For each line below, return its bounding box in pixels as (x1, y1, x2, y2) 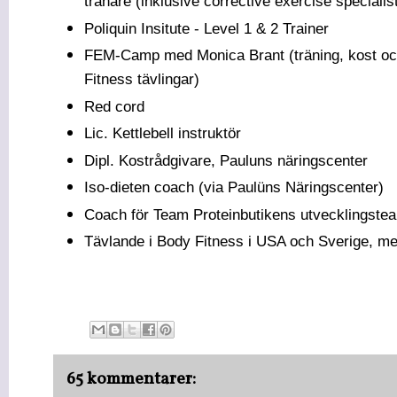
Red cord (84, 97, 144, 115)
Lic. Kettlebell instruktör (84, 125, 241, 142)
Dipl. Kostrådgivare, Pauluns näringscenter (84, 152, 368, 169)
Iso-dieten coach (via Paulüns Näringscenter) (84, 179, 384, 196)
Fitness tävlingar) (84, 71, 199, 88)
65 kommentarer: (66, 368, 196, 392)
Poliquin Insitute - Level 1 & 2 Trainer (84, 19, 329, 37)
